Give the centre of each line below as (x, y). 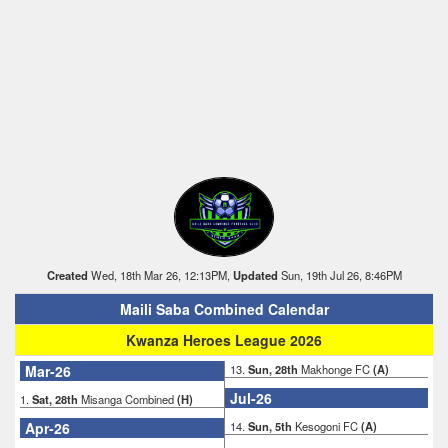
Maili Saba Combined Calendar (224, 308)
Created (67, 274)
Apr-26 (47, 427)
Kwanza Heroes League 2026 (224, 339)
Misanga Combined (127, 398)
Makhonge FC (335, 368)
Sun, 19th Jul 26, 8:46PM (339, 274)
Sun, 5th (270, 425)
